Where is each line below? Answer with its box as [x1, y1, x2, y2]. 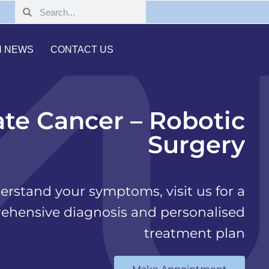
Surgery [148, 129, 245, 159]
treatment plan [144, 225, 245, 241]
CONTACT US [50, 44, 114, 55]
